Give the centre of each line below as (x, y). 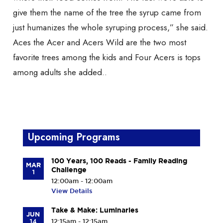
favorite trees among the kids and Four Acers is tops (107, 57)
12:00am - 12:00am (82, 181)
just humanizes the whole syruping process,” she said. (111, 28)
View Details (72, 191)
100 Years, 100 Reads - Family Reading (119, 161)
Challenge (69, 170)
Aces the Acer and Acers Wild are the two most (100, 43)
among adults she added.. (60, 72)
